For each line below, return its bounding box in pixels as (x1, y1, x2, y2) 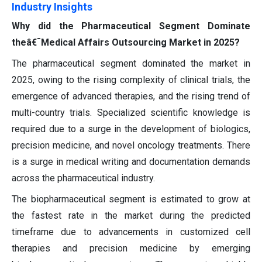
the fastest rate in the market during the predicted (12, 209, 250, 221)
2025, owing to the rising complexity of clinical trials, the (12, 74, 250, 85)
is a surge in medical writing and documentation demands (12, 156, 250, 167)
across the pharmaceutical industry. (12, 172, 155, 184)
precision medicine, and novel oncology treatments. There (12, 139, 250, 151)
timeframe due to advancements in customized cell (12, 226, 250, 237)
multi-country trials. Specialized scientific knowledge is (12, 106, 250, 118)
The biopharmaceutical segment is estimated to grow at (12, 193, 250, 205)
